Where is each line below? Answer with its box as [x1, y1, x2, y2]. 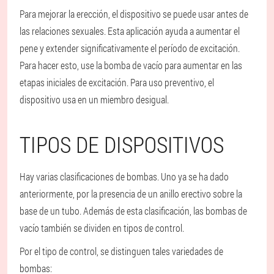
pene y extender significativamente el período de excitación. [20, 42, 240, 54]
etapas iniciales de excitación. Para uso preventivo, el [20, 76, 214, 89]
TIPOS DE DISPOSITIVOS [20, 130, 224, 159]
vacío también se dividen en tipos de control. [20, 221, 184, 234]
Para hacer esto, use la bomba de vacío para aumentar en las [20, 59, 242, 72]
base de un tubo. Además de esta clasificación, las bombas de [20, 204, 247, 217]
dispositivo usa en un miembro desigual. [20, 93, 169, 106]
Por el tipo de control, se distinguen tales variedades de [20, 245, 223, 257]
